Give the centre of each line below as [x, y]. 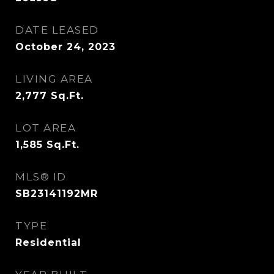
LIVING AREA [54, 79]
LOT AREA [46, 128]
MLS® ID [41, 177]
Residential [48, 243]
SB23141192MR [57, 194]
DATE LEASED [57, 30]
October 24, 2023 [65, 47]
